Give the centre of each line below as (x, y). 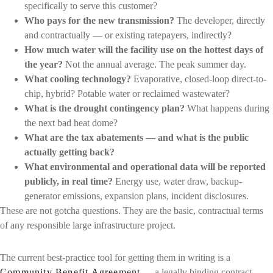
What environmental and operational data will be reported (145, 167)
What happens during (227, 108)
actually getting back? (69, 152)
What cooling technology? (78, 79)
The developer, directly (220, 21)
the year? (44, 65)
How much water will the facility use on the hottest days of (144, 50)
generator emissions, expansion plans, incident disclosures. (136, 196)
